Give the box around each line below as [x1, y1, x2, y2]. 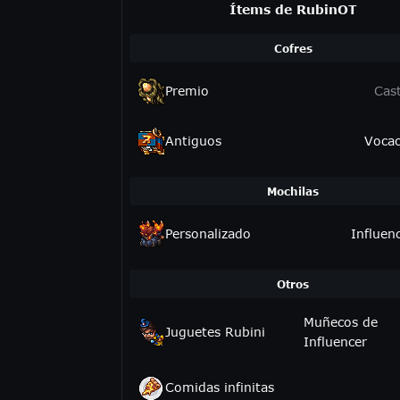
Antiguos [165, 133, 221, 148]
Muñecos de [304, 314, 378, 329]
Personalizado [165, 226, 251, 241]
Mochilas [267, 185, 319, 197]
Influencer [304, 334, 367, 349]
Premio [165, 83, 209, 98]
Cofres [273, 42, 312, 54]
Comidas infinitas [165, 379, 274, 395]
